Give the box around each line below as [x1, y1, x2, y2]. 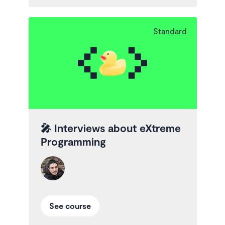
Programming [40, 135, 106, 148]
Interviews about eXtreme [54, 121, 181, 134]
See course [49, 200, 91, 210]
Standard [153, 26, 187, 36]
